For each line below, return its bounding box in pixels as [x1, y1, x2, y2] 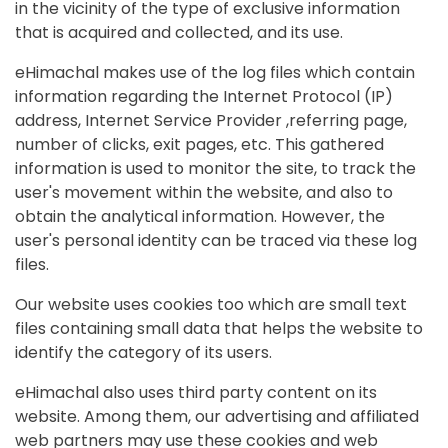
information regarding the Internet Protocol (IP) [15, 85, 393, 109]
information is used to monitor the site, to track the [15, 157, 416, 181]
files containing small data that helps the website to [15, 317, 423, 341]
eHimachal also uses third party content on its [15, 381, 377, 405]
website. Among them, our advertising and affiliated [15, 405, 419, 429]
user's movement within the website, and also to [15, 181, 393, 205]
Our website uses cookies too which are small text [15, 293, 407, 317]
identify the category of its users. [15, 341, 272, 365]
